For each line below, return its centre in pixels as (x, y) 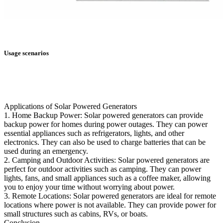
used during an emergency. (46, 151)
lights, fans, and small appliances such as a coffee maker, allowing (107, 178)
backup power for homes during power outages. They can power (106, 124)
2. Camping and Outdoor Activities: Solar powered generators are (107, 160)
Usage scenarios (26, 53)
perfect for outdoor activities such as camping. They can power (103, 169)
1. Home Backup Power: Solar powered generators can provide (104, 115)
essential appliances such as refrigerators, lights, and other (94, 133)
